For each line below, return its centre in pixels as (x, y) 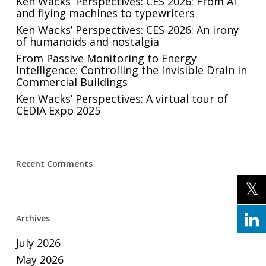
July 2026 (38, 243)
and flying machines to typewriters (105, 13)
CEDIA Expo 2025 (58, 111)
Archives (33, 218)
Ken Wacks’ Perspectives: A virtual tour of (122, 99)
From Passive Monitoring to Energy (106, 58)
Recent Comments (54, 164)
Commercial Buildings (72, 82)
